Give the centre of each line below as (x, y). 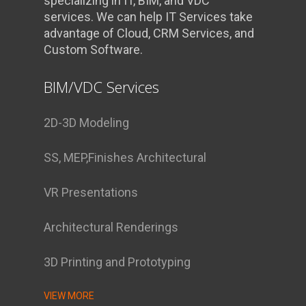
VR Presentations (91, 193)
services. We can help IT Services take (149, 17)
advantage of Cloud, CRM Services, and (149, 33)
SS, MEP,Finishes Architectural (125, 158)
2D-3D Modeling (87, 123)
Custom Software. (94, 50)
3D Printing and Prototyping (117, 262)
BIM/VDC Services (102, 87)
